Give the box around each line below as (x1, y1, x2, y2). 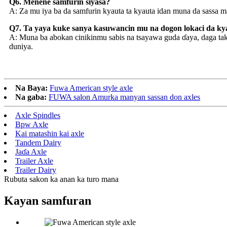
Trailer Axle (15, 157, 53, 166)
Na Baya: (15, 84, 48, 93)
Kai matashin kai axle (15, 129, 84, 138)
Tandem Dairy (15, 138, 61, 147)
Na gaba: (15, 93, 47, 102)
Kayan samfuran (4, 194, 91, 208)
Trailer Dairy (15, 166, 56, 175)
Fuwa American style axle (50, 84, 133, 93)
